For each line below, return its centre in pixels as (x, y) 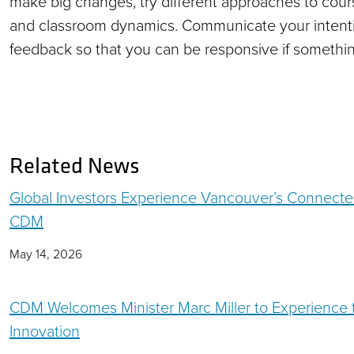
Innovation (45, 331)
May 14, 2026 (46, 254)
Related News (75, 165)
